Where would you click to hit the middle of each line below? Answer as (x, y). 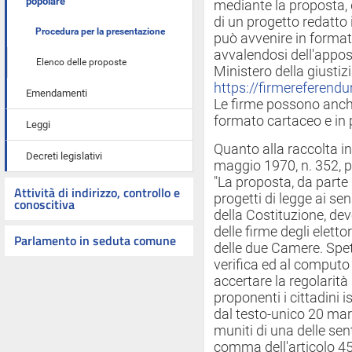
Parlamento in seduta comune (95, 240)
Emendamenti (57, 93)
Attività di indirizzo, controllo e (97, 192)
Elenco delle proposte (81, 62)
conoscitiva (44, 204)
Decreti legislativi (64, 156)
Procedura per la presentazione (100, 31)
